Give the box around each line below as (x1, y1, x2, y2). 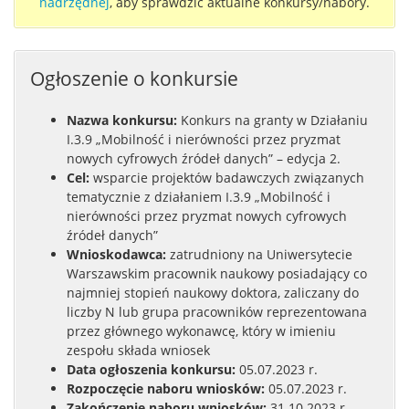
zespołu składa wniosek (67, 341, 210, 359)
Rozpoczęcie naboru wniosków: (67, 379, 265, 397)
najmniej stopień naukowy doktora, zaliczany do (67, 283, 359, 301)
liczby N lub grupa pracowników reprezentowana (67, 302, 367, 320)
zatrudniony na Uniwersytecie (166, 245, 352, 263)
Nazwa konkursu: (67, 110, 177, 129)
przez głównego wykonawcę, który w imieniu (67, 321, 336, 340)
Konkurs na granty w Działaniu (177, 110, 368, 129)
